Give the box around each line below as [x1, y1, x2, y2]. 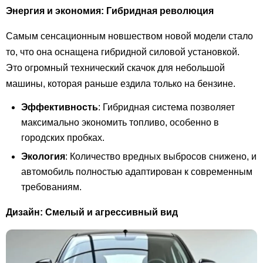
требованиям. [21, 181, 82, 192]
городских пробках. [21, 132, 104, 143]
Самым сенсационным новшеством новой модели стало [6, 31, 253, 41]
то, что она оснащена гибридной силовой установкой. [6, 46, 240, 57]
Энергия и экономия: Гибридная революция [6, 5, 214, 16]
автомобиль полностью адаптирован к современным [21, 166, 252, 177]
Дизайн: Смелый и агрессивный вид [6, 207, 178, 217]
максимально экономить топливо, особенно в [21, 117, 219, 127]
